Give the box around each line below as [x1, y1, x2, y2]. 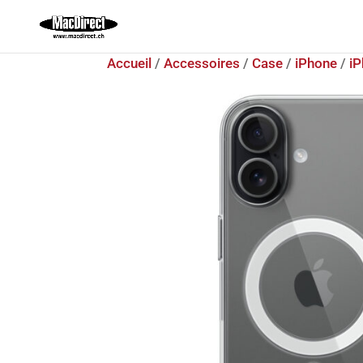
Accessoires [164, 55, 240, 71]
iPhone [295, 55, 337, 71]
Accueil [107, 55, 152, 71]
